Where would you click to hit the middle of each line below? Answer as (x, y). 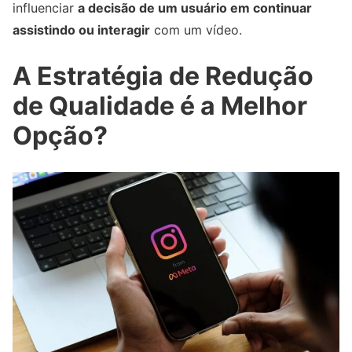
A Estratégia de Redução (163, 76)
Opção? (60, 136)
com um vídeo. (196, 29)
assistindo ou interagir (81, 29)
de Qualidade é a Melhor (160, 106)
